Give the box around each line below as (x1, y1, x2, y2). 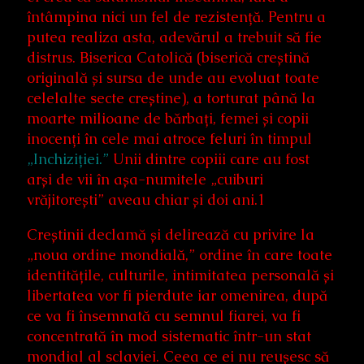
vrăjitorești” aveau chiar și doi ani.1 (27, 189, 266, 209)
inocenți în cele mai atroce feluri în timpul (27, 128, 312, 148)
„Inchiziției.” (27, 149, 109, 168)
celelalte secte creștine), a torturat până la (27, 88, 315, 107)
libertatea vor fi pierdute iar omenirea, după (27, 285, 327, 305)
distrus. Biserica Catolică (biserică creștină (27, 47, 310, 67)
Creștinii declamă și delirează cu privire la (27, 224, 314, 244)
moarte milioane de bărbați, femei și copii (27, 108, 309, 128)
